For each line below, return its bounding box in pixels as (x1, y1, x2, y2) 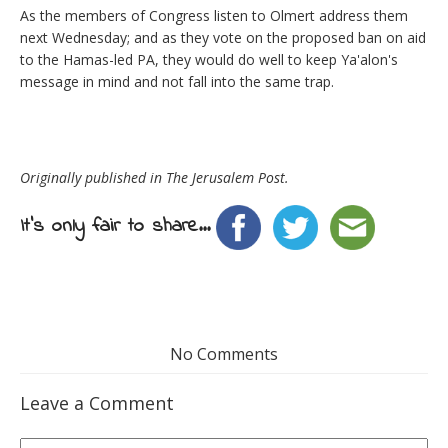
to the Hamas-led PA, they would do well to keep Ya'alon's (20, 50, 398, 70)
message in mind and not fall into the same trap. (20, 72, 334, 92)
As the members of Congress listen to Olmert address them (20, 6, 408, 26)
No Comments (170, 343, 278, 366)
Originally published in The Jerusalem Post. (20, 168, 289, 188)
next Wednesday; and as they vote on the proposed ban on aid (20, 28, 426, 48)
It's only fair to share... (20, 212, 210, 242)
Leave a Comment (20, 391, 174, 416)
